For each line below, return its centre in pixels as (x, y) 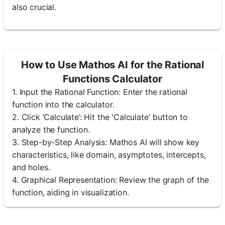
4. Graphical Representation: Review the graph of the (110, 180)
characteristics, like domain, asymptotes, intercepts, (109, 155)
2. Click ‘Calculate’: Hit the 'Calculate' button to (100, 117)
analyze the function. (51, 130)
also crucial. (34, 7)
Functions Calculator (113, 79)
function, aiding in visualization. (71, 192)
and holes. (31, 167)
